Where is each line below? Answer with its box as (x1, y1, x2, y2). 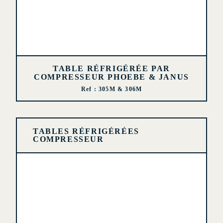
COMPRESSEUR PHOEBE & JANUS (34, 73, 189, 81)
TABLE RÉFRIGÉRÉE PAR (52, 64, 170, 73)
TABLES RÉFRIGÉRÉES (33, 127, 139, 135)
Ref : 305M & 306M (81, 86, 142, 93)
